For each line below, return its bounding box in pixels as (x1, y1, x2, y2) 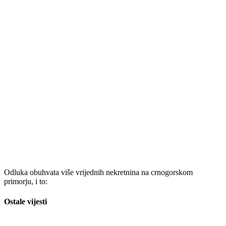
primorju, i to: (4, 177, 47, 186)
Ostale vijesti (4, 197, 47, 206)
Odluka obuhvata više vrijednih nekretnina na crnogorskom (4, 168, 193, 177)
